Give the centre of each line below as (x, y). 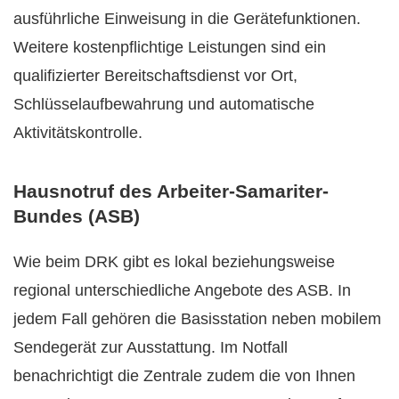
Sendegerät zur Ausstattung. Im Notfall (151, 347)
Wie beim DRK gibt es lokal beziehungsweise (174, 261)
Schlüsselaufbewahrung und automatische (164, 104)
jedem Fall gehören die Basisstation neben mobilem (197, 318)
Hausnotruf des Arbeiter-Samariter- (171, 191)
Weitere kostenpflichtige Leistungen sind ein (170, 47)
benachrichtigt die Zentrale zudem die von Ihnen (184, 375)
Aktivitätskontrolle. (78, 132)
